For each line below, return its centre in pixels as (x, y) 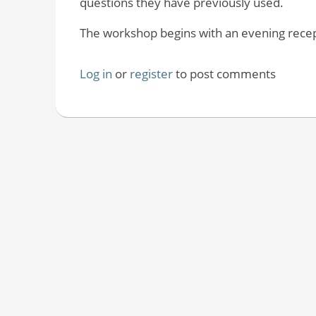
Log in (96, 73)
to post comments (224, 73)
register (151, 73)
